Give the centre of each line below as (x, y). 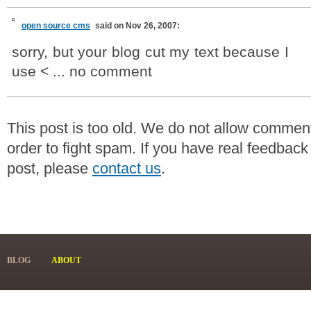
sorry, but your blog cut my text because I (150, 52)
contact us (127, 168)
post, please (50, 168)
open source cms (56, 26)
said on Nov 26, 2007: (137, 26)
